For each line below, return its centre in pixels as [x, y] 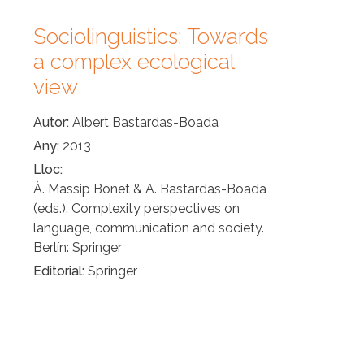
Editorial [58, 271]
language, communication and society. [149, 227]
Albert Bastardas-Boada [145, 122]
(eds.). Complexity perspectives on [136, 208]
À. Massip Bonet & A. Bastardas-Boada [150, 188]
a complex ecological [134, 61]
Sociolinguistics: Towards [151, 36]
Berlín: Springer [78, 247]
